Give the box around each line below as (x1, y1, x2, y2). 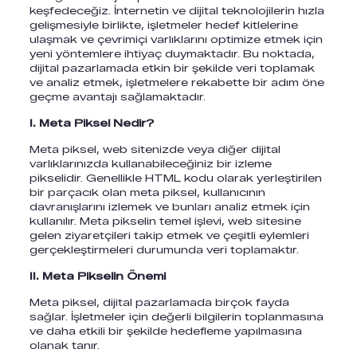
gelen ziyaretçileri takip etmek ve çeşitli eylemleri (29, 229, 309, 241)
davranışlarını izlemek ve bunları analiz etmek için (29, 200, 310, 213)
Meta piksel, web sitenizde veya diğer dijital (29, 143, 280, 155)
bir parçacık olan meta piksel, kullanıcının (29, 186, 265, 198)
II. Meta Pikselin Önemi (29, 269, 166, 282)
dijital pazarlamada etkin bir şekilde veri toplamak (29, 61, 315, 74)
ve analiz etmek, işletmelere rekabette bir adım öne (29, 76, 324, 88)
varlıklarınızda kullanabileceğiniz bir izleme (29, 157, 272, 170)
